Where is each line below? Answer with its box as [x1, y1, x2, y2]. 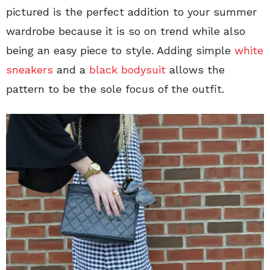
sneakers [6, 63, 53, 76]
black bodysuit [89, 63, 166, 76]
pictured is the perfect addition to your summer [6, 5, 257, 18]
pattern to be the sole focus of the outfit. [6, 82, 224, 95]
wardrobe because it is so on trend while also [6, 24, 245, 37]
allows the [166, 63, 225, 76]
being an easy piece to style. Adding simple [6, 43, 234, 57]
